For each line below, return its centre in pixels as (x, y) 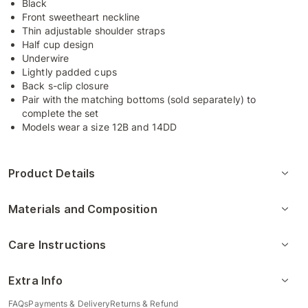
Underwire (45, 58)
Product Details (52, 173)
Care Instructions (57, 245)
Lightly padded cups (69, 72)
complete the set (60, 113)
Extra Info (36, 280)
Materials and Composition (83, 209)
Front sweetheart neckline (81, 17)
